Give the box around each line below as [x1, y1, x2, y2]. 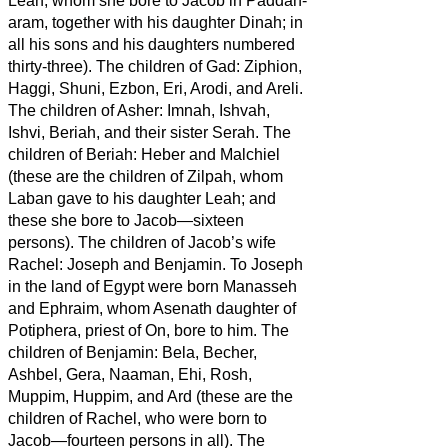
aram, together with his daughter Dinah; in [8, 13, 303, 31]
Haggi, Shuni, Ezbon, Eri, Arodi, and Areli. [8, 79, 303, 97]
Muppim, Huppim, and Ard [8, 387, 196, 405]
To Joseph [230, 255, 303, 273]
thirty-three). [8, 57, 96, 75]
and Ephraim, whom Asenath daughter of [8, 299, 296, 317]
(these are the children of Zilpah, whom [8, 167, 283, 185]
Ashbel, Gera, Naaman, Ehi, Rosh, [8, 365, 252, 383]
